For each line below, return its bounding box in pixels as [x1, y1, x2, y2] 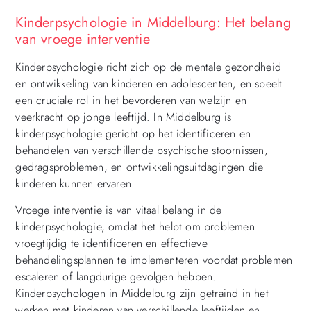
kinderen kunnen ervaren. [15, 175, 135, 192]
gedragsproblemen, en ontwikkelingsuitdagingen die [15, 158, 264, 175]
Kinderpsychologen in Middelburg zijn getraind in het [15, 285, 269, 302]
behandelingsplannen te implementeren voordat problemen [15, 252, 293, 269]
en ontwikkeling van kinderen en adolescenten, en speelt [15, 75, 283, 92]
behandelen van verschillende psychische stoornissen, [15, 142, 268, 158]
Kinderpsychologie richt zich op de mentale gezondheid [15, 58, 281, 75]
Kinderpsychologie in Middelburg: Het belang [15, 12, 291, 33]
